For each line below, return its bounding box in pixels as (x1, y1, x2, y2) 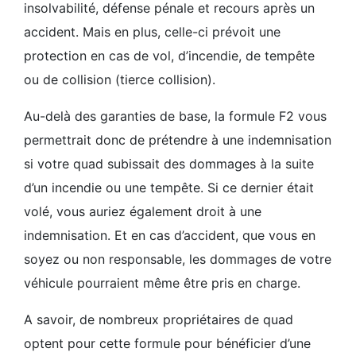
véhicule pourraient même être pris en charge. (24, 275, 300, 291)
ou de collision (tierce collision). (24, 72, 215, 87)
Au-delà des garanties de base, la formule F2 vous (24, 108, 327, 124)
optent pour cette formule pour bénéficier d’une (24, 335, 311, 351)
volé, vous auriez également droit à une (24, 203, 261, 219)
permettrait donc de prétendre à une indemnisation (24, 132, 331, 148)
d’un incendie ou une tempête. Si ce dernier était (24, 180, 314, 195)
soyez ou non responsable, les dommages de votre (24, 251, 331, 267)
